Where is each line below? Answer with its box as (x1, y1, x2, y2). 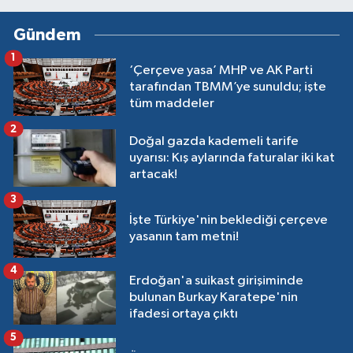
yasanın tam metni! (129, 230, 239, 244)
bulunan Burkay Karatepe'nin (129, 291, 298, 305)
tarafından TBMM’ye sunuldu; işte (129, 80, 326, 94)
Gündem (13, 26, 81, 43)
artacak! (129, 167, 177, 181)
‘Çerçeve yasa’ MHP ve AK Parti (129, 63, 313, 77)
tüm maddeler (129, 96, 214, 110)
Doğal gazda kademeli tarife (129, 134, 299, 148)
